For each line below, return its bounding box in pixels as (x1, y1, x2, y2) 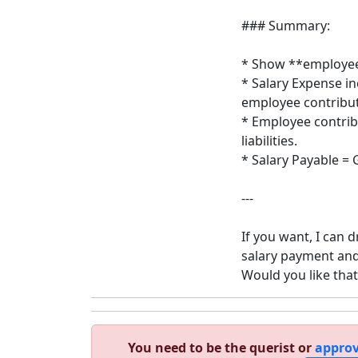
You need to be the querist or (128, 339, 315, 356)
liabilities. (241, 132, 297, 149)
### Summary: (241, 17, 330, 34)
